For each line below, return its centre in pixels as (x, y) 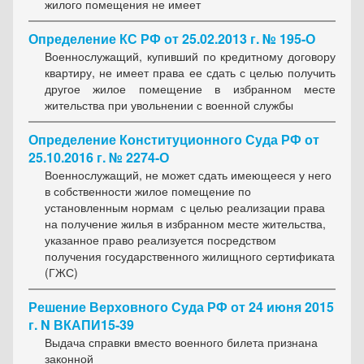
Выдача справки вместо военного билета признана (181, 342)
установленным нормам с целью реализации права (185, 208)
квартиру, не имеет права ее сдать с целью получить (190, 73)
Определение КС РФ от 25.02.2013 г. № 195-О (172, 39)
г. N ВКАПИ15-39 (81, 325)
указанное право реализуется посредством (160, 240)
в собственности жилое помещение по (148, 191)
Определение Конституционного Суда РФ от (174, 140)
